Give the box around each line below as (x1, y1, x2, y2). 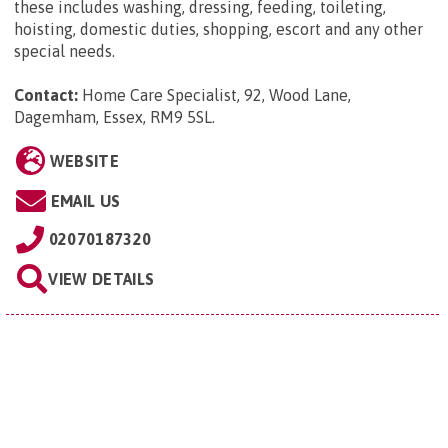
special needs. (14, 42, 119, 61)
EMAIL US (50, 192, 121, 211)
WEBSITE (49, 152, 119, 171)
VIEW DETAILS (48, 270, 155, 289)
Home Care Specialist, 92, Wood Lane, (82, 86, 351, 105)
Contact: (14, 86, 78, 105)
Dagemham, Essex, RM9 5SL (14, 108, 212, 127)
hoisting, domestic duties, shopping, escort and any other (14, 20, 423, 39)
